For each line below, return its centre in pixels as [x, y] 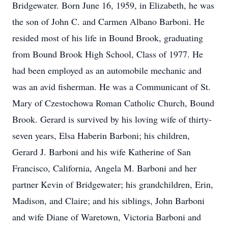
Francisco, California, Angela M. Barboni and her [104, 168]
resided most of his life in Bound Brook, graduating [108, 38]
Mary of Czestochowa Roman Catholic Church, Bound [113, 103]
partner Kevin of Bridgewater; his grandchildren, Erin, [113, 184]
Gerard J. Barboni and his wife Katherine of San [102, 152]
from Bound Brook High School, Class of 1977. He [108, 54]
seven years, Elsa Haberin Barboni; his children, [101, 135]
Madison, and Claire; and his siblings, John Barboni [108, 201]
